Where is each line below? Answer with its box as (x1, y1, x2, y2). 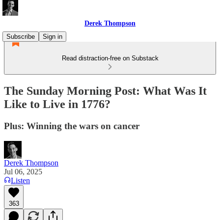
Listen (11, 176, 30, 185)
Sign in (43, 33, 62, 40)
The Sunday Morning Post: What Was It (4, 84, 207, 97)
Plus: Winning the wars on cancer (4, 120, 139, 131)
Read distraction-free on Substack (61, 55, 159, 62)
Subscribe (6, 33, 35, 40)
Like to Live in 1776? (4, 97, 110, 110)
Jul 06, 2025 (4, 167, 42, 176)
